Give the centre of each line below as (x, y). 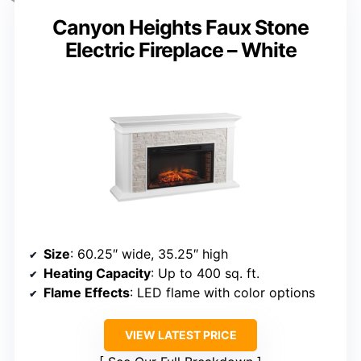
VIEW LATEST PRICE (180, 335)
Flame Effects (87, 293)
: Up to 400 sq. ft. (205, 274)
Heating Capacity (97, 274)
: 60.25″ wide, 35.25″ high (149, 254)
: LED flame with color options (222, 293)
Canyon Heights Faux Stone (180, 28)
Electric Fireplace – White (180, 50)
